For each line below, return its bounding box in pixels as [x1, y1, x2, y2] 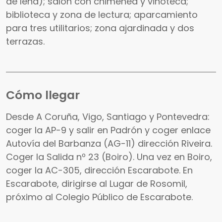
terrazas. [6, 35, 45, 48]
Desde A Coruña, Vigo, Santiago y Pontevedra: [6, 110, 210, 123]
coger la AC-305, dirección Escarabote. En [6, 164, 193, 176]
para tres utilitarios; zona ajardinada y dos [6, 21, 194, 34]
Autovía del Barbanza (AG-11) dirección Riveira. [6, 137, 212, 150]
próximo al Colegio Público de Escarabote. [6, 190, 193, 203]
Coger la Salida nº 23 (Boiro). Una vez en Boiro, [6, 150, 212, 163]
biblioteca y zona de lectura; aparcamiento [6, 8, 198, 21]
